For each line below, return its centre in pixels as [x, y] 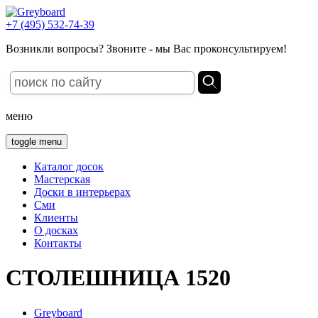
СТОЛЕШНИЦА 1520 [118, 278]
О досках [56, 230]
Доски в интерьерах [82, 192]
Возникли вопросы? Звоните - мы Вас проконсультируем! [146, 49]
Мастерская [62, 179]
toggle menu [37, 142]
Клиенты [56, 218]
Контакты [58, 243]
